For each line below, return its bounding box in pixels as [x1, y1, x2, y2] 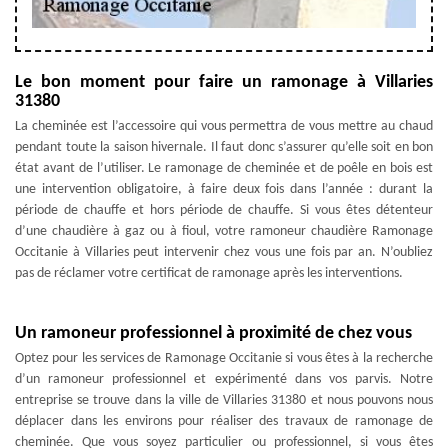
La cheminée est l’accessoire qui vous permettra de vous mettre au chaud [15, 118, 433, 134]
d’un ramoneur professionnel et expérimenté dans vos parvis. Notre [15, 371, 433, 387]
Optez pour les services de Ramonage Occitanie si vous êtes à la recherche [15, 350, 433, 366]
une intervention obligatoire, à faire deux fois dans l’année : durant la [15, 181, 433, 197]
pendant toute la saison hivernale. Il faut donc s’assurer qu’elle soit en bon [15, 139, 433, 155]
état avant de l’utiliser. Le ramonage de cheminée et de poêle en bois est [15, 160, 433, 176]
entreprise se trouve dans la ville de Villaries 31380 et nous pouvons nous [15, 392, 433, 408]
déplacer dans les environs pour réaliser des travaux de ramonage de [15, 413, 433, 429]
